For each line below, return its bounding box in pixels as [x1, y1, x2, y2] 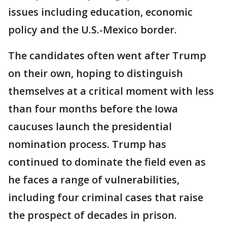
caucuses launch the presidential [8, 120, 172, 134]
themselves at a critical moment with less [8, 84, 214, 98]
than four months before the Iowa [8, 102, 178, 116]
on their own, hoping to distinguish [8, 66, 183, 81]
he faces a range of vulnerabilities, [8, 173, 179, 187]
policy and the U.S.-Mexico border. [8, 23, 177, 37]
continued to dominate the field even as [8, 155, 206, 169]
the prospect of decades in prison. [8, 208, 177, 222]
